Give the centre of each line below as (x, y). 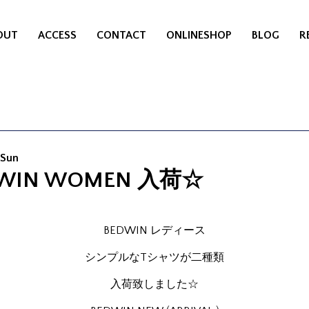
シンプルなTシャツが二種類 (154, 257)
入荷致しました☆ (154, 284)
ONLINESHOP (199, 35)
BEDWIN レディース (154, 230)
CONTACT (122, 35)
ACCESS (58, 35)
